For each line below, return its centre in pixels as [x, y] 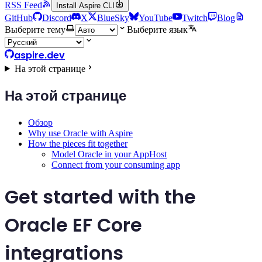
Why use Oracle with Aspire [80, 133]
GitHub [19, 18]
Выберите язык [157, 29]
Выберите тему [35, 29]
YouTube [156, 18]
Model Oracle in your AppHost [109, 154]
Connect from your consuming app [116, 165]
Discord [57, 18]
